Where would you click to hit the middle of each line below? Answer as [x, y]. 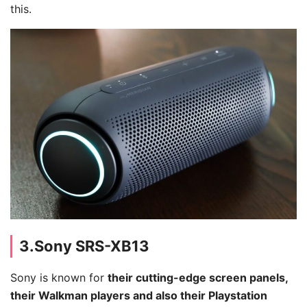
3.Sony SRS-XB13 [84, 246]
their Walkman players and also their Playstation [139, 296]
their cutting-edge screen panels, [198, 278]
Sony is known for [59, 278]
